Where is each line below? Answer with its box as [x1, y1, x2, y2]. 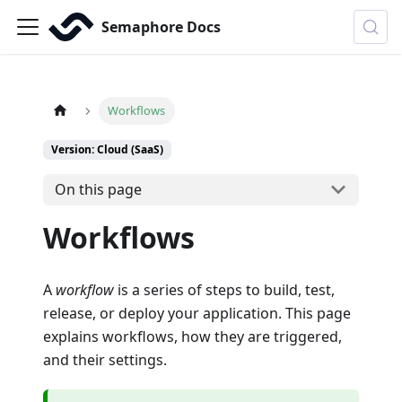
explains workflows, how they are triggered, [43, 326, 342, 346]
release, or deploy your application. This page [43, 302, 351, 323]
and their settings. [43, 349, 167, 370]
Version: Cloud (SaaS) [51, 142, 163, 158]
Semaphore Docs [101, 17, 222, 37]
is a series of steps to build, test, [114, 279, 335, 300]
